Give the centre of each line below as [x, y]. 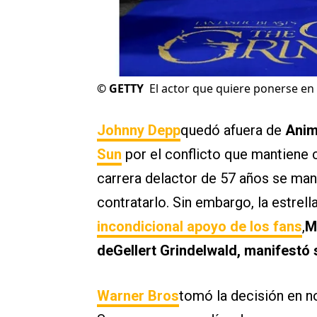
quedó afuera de [233, 131]
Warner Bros [138, 296]
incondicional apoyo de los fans [200, 227]
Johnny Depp [139, 131]
